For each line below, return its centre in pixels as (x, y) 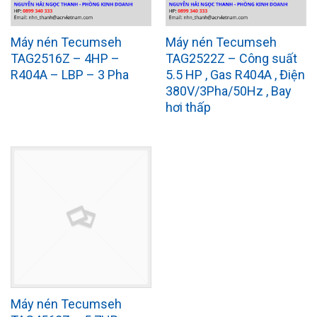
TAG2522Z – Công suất (231, 58)
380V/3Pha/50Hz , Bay (228, 91)
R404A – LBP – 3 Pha (69, 74)
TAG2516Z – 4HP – (65, 58)
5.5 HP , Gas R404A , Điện (235, 74)
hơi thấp (188, 107)
